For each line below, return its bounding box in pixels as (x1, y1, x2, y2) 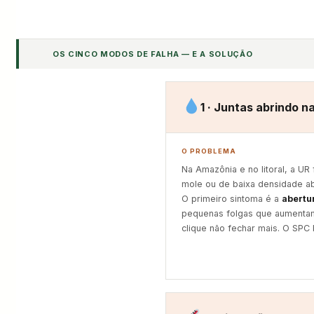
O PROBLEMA (182, 147, 236, 155)
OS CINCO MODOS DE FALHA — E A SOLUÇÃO (53, 49, 253, 59)
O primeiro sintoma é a (182, 193, 282, 204)
